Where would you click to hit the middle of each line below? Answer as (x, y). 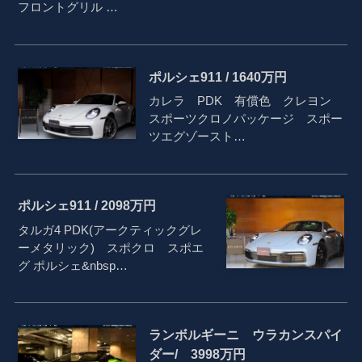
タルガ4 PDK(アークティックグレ (110, 230)
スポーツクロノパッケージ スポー (245, 119)
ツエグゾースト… (197, 137)
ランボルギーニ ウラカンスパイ (245, 335)
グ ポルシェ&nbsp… (73, 266)
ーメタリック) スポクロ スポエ (111, 248)
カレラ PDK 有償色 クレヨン (246, 101)
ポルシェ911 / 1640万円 (217, 76)
